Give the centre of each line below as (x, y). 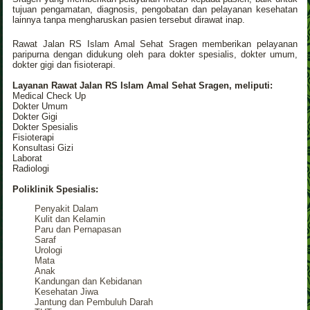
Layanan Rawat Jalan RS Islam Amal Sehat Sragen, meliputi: (143, 85)
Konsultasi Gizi (43, 147)
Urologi (49, 250)
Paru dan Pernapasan (78, 229)
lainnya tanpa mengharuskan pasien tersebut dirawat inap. (129, 19)
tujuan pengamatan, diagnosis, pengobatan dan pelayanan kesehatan (155, 9)
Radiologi (31, 168)
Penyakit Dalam (67, 208)
